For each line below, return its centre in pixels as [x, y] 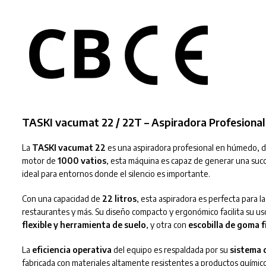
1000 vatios [82, 160]
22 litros [119, 198]
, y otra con [167, 224]
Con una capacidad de [62, 198]
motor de [39, 160]
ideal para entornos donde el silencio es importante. [116, 173]
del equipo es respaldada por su [170, 249]
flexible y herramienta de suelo [84, 224]
